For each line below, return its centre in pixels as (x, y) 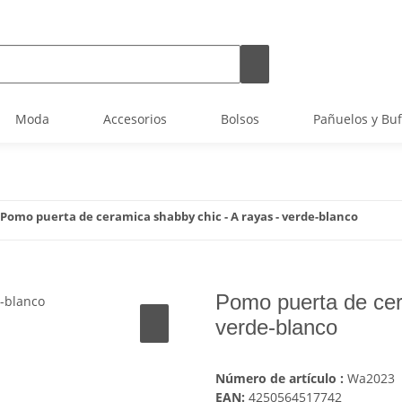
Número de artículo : (281, 379)
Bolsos (240, 119)
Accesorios (135, 119)
